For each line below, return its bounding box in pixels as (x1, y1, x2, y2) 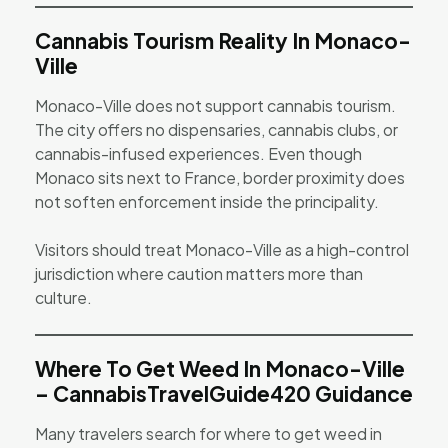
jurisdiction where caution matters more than (35, 262, 363, 284)
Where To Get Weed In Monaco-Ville (35, 354, 405, 382)
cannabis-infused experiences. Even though (35, 142, 362, 164)
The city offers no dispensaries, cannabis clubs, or (35, 118, 398, 140)
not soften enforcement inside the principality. (35, 190, 379, 212)
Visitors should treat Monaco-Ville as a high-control (35, 238, 409, 260)
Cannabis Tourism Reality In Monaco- (35, 26, 411, 54)
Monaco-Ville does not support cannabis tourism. (35, 94, 396, 116)
